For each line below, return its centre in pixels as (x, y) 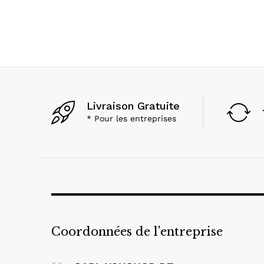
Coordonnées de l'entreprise (137, 232)
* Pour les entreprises (131, 119)
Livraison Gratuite (133, 106)
